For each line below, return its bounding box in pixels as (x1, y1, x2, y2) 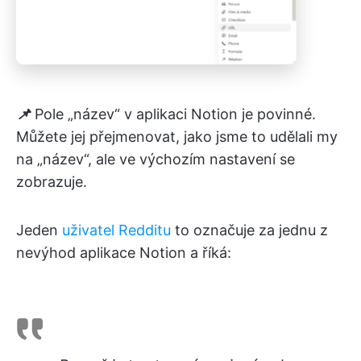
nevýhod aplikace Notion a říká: (16, 243, 231, 261)
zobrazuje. (16, 172, 87, 190)
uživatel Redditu (62, 221, 171, 239)
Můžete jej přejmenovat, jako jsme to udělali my (16, 127, 338, 145)
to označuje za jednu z (171, 221, 328, 239)
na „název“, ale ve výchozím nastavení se (16, 150, 295, 168)
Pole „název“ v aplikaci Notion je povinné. (31, 105, 316, 122)
